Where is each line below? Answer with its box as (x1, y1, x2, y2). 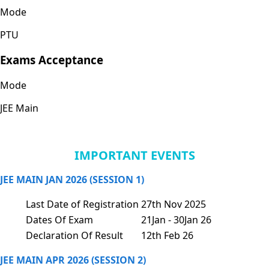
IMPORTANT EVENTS (74, 147, 195, 164)
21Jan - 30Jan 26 (141, 213, 211, 227)
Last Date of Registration (26, 198, 139, 211)
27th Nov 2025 (141, 198, 206, 211)
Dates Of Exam (26, 213, 93, 227)
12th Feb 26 (141, 229, 193, 243)
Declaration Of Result (26, 229, 123, 243)
